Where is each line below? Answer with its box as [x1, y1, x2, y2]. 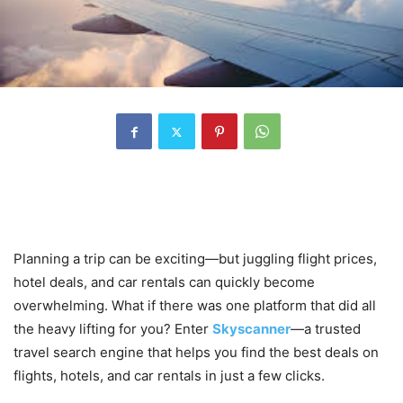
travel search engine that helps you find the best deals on [13, 344, 379, 362]
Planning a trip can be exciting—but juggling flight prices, [13, 250, 377, 268]
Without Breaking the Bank [13, 207, 275, 231]
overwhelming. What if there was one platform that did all [13, 297, 376, 315]
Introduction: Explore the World [13, 181, 318, 205]
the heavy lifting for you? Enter [13, 320, 212, 338]
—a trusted [291, 320, 361, 338]
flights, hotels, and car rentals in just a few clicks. [13, 367, 325, 385]
